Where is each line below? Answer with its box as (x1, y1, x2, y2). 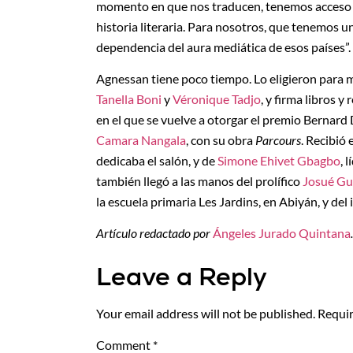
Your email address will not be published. (96, 305, 315, 321)
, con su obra (186, 132, 255, 147)
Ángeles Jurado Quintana (213, 225, 351, 241)
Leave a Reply (96, 259, 267, 293)
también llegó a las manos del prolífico (96, 173, 303, 188)
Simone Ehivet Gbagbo (217, 152, 340, 168)
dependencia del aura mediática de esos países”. (96, 39, 351, 54)
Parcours (255, 132, 301, 147)
